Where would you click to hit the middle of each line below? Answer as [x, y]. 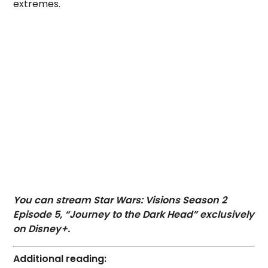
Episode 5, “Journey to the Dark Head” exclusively [134, 215]
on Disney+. [42, 229]
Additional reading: [60, 259]
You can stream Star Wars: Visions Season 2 [120, 200]
